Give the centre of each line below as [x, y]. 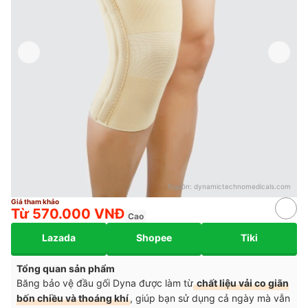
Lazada [58, 238]
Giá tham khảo [35, 201]
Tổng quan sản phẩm [66, 268]
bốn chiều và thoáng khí [73, 298]
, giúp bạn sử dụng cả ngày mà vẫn [210, 298]
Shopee [154, 238]
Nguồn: [181, 186]
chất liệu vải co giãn [242, 283]
